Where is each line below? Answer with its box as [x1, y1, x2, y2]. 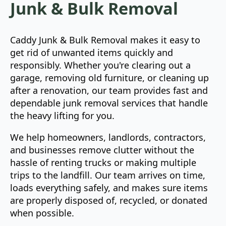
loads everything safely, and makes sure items [10, 182, 208, 194]
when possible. [10, 207, 74, 219]
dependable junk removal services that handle [10, 97, 208, 109]
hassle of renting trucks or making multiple [10, 156, 196, 169]
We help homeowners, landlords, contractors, [10, 131, 206, 144]
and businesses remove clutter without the [10, 144, 194, 156]
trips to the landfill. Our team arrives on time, [10, 169, 205, 182]
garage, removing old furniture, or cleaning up [10, 72, 209, 84]
